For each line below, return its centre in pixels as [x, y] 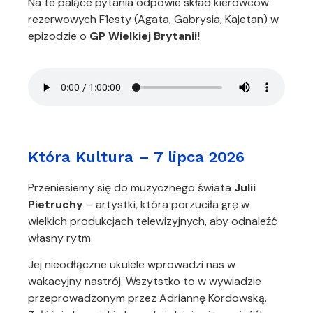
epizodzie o [59, 36]
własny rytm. [60, 238]
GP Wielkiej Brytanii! [145, 36]
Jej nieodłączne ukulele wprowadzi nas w [132, 265]
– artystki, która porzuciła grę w [166, 204]
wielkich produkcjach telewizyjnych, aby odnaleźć [153, 221]
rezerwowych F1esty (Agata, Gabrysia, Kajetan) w [153, 20]
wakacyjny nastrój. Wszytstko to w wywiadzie [145, 282]
